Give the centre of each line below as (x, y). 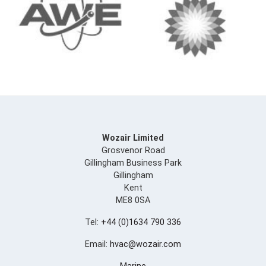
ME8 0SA (133, 200)
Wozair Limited (133, 138)
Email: (97, 244)
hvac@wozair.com (145, 244)
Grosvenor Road (133, 150)
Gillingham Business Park (133, 163)
